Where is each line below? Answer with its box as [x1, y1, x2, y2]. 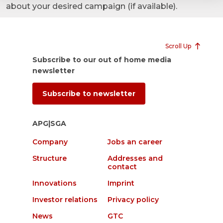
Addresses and [108, 154, 163, 163]
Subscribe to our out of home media [32, 55, 171, 65]
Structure [32, 154, 67, 163]
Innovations [32, 179, 77, 188]
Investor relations [32, 195, 98, 205]
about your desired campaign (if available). [6, 1, 177, 11]
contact [108, 162, 137, 172]
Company [32, 137, 68, 147]
